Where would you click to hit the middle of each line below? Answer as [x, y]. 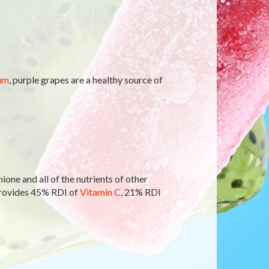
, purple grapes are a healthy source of [86, 80]
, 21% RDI [141, 192]
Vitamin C [100, 192]
